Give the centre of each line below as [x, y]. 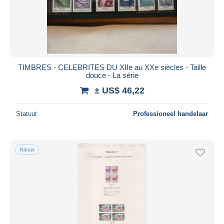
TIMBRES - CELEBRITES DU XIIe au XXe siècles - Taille [112, 67]
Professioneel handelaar [170, 113]
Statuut [26, 113]
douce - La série [112, 75]
